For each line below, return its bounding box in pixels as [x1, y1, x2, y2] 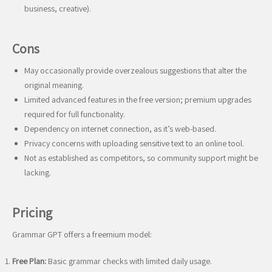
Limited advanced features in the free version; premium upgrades [24, 94, 251, 105]
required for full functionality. [24, 109, 125, 120]
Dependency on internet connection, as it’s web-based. [24, 123, 216, 134]
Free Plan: [12, 256, 46, 267]
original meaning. [24, 80, 84, 90]
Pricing [12, 204, 52, 221]
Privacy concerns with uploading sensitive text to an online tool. [24, 138, 244, 149]
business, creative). [24, 3, 91, 14]
